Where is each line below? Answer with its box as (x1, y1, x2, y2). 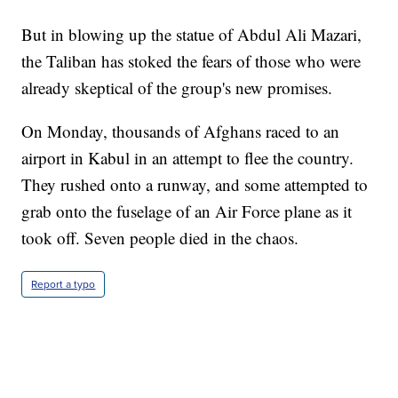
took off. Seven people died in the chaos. (21, 227, 299, 250)
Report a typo (31, 276, 96, 293)
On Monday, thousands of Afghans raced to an (21, 120, 340, 143)
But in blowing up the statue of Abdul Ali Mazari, (21, 23, 362, 46)
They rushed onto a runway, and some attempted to (21, 173, 369, 196)
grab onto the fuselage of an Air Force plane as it (21, 200, 353, 223)
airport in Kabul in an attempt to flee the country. (21, 147, 354, 170)
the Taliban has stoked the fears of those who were (21, 50, 362, 73)
